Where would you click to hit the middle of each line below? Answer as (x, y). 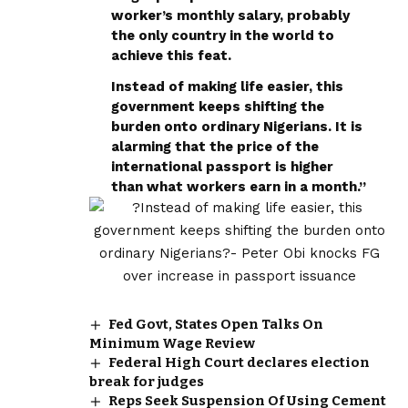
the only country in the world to (223, 35)
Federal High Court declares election (240, 362)
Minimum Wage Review (172, 343)
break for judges (147, 381)
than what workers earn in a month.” (239, 186)
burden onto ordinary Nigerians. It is (237, 126)
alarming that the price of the (215, 146)
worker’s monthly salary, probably (230, 15)
